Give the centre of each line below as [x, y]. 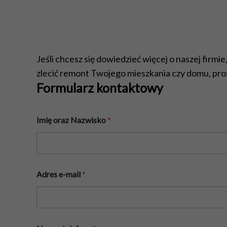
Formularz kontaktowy [100, 88]
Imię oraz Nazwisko [72, 120]
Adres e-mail [59, 174]
